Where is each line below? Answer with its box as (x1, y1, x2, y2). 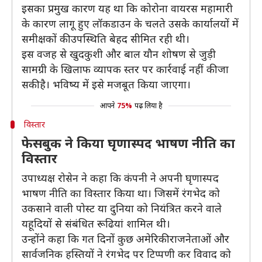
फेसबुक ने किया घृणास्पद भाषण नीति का (22, 134, 235, 151)
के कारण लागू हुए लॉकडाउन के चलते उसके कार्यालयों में (22, 16, 239, 30)
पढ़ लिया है (134, 101, 163, 111)
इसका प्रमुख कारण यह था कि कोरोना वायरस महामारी (22, 1, 233, 15)
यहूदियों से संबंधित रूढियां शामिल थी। (22, 216, 170, 230)
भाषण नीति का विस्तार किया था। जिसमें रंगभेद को (22, 186, 220, 200)
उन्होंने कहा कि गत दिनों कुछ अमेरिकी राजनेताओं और (22, 232, 229, 246)
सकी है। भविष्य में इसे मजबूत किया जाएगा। (22, 77, 191, 91)
